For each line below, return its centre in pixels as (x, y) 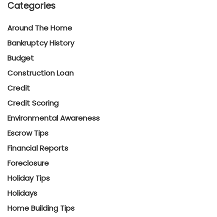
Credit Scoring (33, 103)
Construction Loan (40, 73)
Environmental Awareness (54, 118)
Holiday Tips (29, 178)
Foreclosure (28, 163)
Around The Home (40, 28)
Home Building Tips (41, 208)
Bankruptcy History (41, 43)
